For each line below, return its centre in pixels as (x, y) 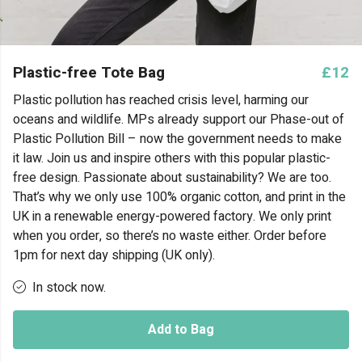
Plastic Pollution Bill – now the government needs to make (177, 139)
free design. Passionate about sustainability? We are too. (172, 178)
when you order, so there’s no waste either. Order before (170, 236)
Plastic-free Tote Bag (89, 73)
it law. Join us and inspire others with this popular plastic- (172, 158)
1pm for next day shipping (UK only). (114, 255)
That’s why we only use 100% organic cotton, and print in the (179, 197)
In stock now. (69, 288)
